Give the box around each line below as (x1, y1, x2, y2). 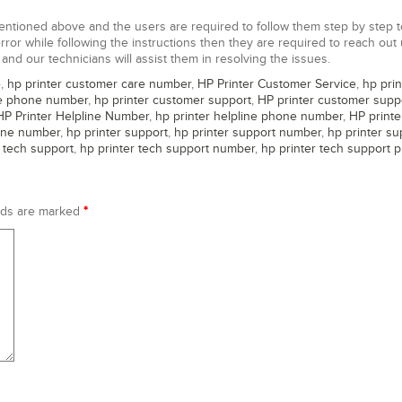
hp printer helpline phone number (155, 109, 343, 124)
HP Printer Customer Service (197, 77, 356, 92)
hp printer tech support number (80, 142, 255, 156)
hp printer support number (174, 126, 321, 140)
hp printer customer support (94, 93, 251, 108)
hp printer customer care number (7, 77, 191, 92)
